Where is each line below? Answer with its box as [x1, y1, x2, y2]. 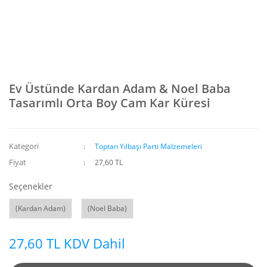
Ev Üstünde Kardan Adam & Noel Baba [9, 80, 231, 97]
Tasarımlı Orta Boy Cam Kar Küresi [9, 95, 210, 111]
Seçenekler [9, 181, 52, 192]
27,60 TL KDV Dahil [9, 234, 125, 252]
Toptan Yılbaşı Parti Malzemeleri [95, 141, 203, 151]
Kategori [9, 141, 39, 151]
